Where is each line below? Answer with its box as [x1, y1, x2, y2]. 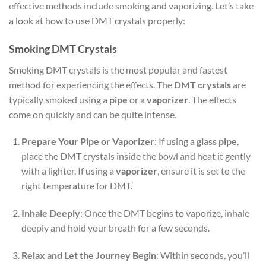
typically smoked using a [9, 93, 109, 105]
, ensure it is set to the [157, 165, 245, 177]
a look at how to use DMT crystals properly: [9, 14, 185, 26]
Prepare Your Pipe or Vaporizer [21, 135, 154, 147]
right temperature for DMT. [21, 180, 132, 192]
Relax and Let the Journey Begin [21, 249, 156, 261]
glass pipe [196, 135, 237, 147]
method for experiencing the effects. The [9, 78, 174, 90]
